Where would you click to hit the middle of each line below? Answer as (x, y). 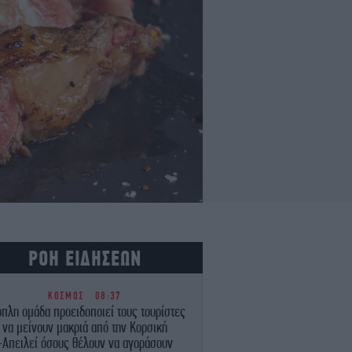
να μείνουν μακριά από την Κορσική (85, 327)
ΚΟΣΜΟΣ (70, 295)
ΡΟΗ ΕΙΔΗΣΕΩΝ (85, 258)
